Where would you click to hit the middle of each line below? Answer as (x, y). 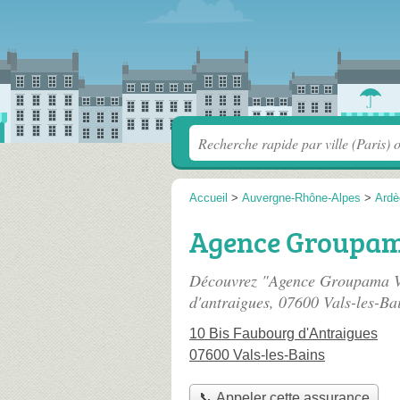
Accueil (208, 198)
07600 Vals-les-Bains (257, 355)
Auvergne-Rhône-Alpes (301, 198)
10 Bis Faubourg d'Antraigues (283, 333)
